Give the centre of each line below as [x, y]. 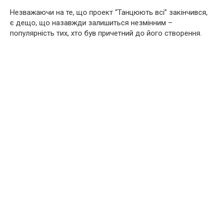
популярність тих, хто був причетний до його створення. [106, 33]
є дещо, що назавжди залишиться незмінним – [91, 23]
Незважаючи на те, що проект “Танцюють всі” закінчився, [109, 12]
